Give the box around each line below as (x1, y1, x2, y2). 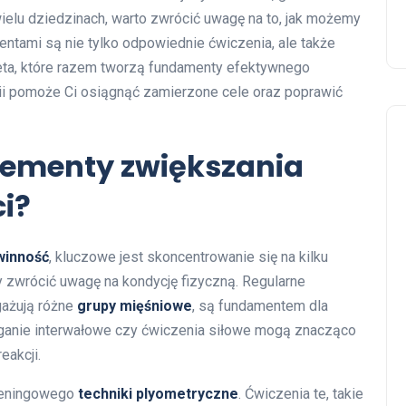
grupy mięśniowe (77, 297, 192, 315)
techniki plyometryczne (78, 385, 238, 403)
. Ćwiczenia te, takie (238, 385, 363, 403)
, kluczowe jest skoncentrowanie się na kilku (49, 248, 328, 266)
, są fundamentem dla (192, 297, 328, 315)
